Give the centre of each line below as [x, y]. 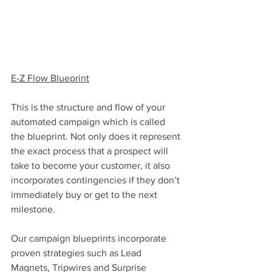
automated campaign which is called [89, 122]
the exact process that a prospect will [91, 151]
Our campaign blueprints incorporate [90, 239]
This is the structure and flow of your [89, 107]
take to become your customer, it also [92, 166]
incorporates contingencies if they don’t [97, 180]
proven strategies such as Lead [77, 253]
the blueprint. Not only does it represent [97, 137]
